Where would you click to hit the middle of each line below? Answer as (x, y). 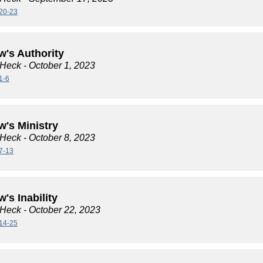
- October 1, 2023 (58, 65)
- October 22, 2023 (61, 210)
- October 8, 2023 (58, 138)
